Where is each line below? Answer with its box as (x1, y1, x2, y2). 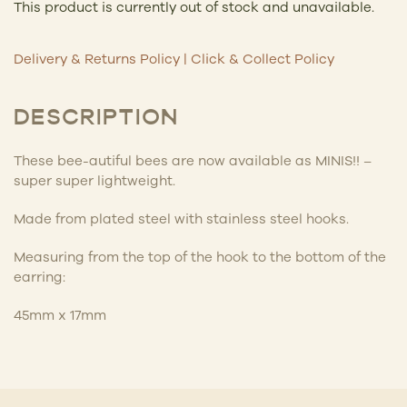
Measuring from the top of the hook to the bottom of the (14, 248, 386, 264)
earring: (14, 268, 65, 284)
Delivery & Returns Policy (14, 50, 180, 66)
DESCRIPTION (14, 107, 178, 130)
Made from (14, 210, 86, 226)
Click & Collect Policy (191, 50, 334, 66)
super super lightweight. (14, 172, 175, 188)
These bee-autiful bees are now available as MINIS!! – (14, 152, 372, 168)
